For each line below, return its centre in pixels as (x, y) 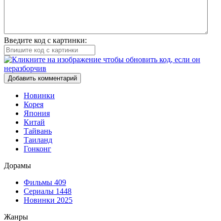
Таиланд (38, 140)
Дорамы (18, 165)
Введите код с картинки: (45, 40)
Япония (37, 113)
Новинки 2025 (48, 200)
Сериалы (40, 191)
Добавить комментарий (42, 78)
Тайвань (38, 131)
